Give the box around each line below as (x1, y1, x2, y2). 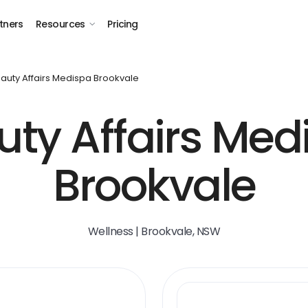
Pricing (107, 17, 138, 31)
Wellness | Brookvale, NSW (87, 223, 221, 239)
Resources (35, 17, 85, 31)
